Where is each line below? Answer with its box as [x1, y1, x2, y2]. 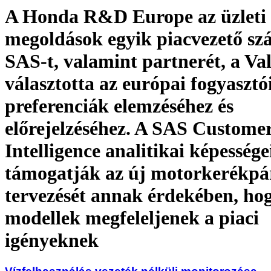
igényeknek [5, 229, 99, 252]
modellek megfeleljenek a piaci [5, 207, 259, 229]
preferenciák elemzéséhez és [5, 95, 233, 117]
